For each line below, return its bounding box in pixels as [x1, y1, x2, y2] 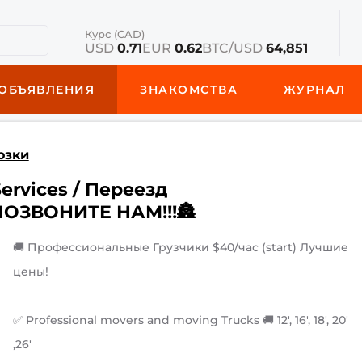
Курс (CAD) [84, 27, 145, 40]
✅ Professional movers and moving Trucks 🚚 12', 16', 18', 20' [13, 313, 349, 327]
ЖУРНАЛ [283, 82, 346, 97]
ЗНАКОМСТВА [140, 82, 238, 97]
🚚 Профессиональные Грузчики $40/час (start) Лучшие [13, 240, 349, 255]
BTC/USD [201, 40, 266, 56]
